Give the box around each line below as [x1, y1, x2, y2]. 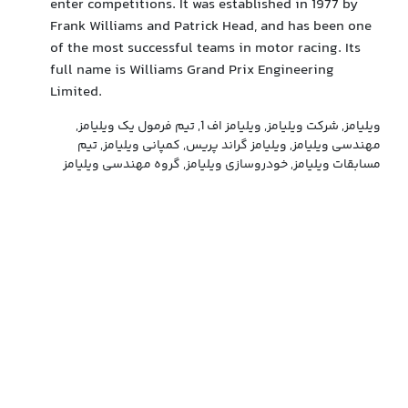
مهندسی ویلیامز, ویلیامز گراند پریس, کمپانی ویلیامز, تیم [77, 136, 381, 156]
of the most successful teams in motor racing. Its [50, 37, 361, 60]
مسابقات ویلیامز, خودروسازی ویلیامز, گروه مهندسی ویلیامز [63, 155, 381, 175]
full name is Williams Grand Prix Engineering [50, 59, 334, 82]
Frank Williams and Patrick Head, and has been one [50, 15, 372, 38]
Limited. [50, 81, 102, 104]
